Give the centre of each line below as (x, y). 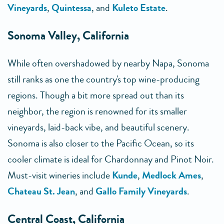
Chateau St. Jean (41, 191)
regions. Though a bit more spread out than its (96, 95)
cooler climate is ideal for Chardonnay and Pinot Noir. (111, 159)
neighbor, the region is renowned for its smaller (97, 111)
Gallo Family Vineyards (141, 191)
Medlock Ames (171, 175)
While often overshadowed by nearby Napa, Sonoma (108, 63)
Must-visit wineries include (60, 175)
